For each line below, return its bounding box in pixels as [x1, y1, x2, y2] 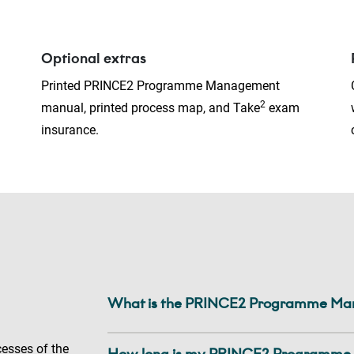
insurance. [40, 122, 102, 138]
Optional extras [40, 50, 146, 68]
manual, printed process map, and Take [40, 100, 260, 116]
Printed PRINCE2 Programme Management [40, 78, 280, 94]
